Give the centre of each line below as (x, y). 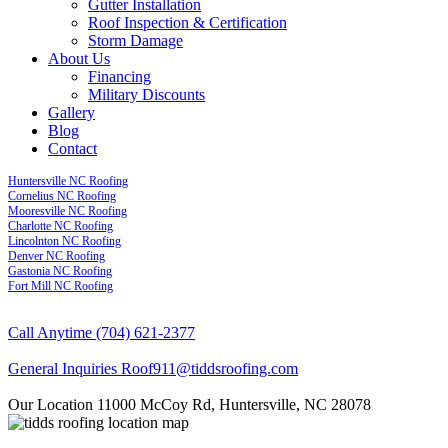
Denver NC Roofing (56, 256)
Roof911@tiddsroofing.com (207, 369)
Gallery (71, 113)
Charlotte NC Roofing (60, 226)
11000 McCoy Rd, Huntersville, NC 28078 (234, 405)
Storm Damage (135, 41)
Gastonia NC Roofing (60, 271)
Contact (72, 149)
